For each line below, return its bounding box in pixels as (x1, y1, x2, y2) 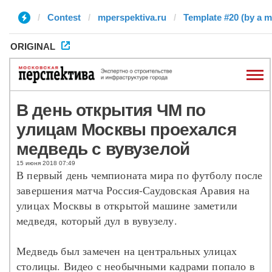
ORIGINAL (10, 41, 55, 52)
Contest (47, 12, 81, 22)
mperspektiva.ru (98, 12, 166, 22)
